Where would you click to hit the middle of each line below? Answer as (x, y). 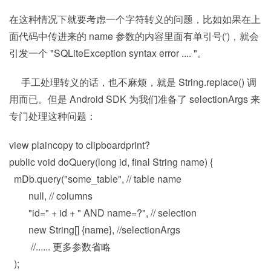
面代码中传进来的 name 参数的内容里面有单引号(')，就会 (134, 36)
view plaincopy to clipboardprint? (80, 145)
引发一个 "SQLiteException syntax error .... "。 (108, 53)
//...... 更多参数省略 (62, 247)
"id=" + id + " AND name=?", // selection (105, 213)
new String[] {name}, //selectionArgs (97, 230)
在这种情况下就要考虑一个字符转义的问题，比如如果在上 (135, 19)
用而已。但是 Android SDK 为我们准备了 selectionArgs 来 (135, 99)
